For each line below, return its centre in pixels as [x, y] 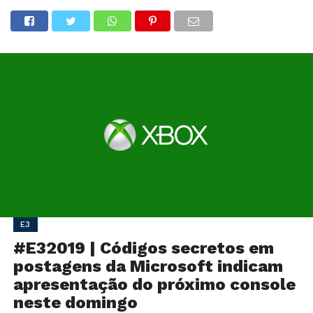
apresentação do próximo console [154, 285]
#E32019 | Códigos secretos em [143, 248]
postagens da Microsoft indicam [148, 267]
